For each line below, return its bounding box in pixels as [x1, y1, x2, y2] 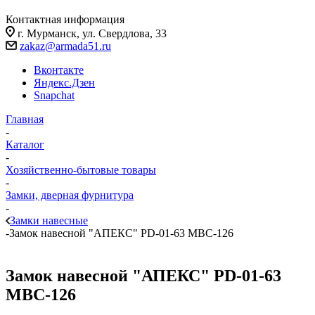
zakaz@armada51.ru [20, 40, 111, 52]
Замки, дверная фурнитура [6, 189, 134, 201]
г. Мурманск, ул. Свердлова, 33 [18, 27, 167, 39]
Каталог [6, 139, 44, 150]
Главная [6, 113, 44, 125]
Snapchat [34, 89, 75, 101]
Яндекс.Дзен [34, 77, 95, 89]
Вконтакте [34, 64, 84, 76]
